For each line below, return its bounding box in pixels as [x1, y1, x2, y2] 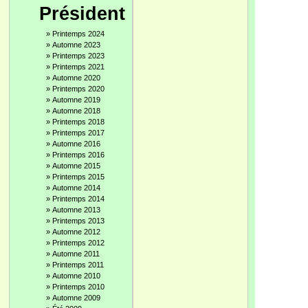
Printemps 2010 [52, 283, 104, 291]
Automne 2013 [52, 206, 100, 214]
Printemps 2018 [52, 118, 104, 126]
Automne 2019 [52, 96, 100, 104]
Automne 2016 [52, 140, 100, 148]
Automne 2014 [52, 184, 100, 192]
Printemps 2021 [52, 63, 104, 71]
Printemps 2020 [52, 85, 104, 93]
